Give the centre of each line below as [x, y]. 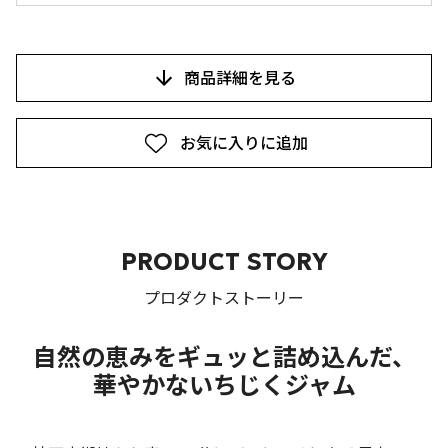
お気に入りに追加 [244, 143]
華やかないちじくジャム [224, 386]
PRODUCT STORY [224, 262]
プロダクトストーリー [224, 298]
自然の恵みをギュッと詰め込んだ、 [224, 358]
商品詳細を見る [240, 78]
